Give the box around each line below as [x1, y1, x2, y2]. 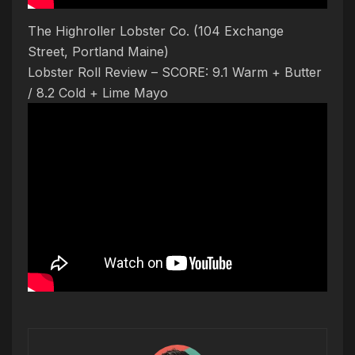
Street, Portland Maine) [28, 44, 169, 60]
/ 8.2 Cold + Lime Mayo [28, 85, 168, 101]
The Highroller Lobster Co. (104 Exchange [28, 23, 284, 40]
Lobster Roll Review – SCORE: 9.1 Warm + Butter [28, 64, 322, 81]
